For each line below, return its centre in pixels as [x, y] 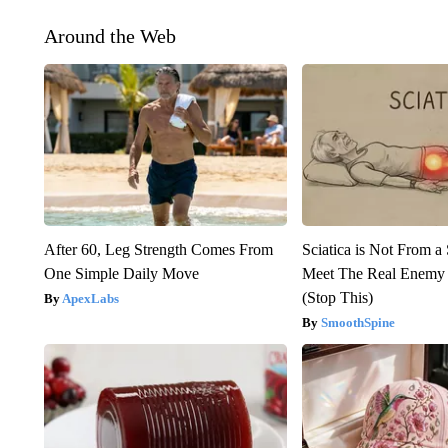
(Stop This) [338, 297]
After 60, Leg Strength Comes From [158, 249]
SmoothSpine [358, 322]
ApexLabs [90, 298]
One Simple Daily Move [121, 273]
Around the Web [109, 35]
